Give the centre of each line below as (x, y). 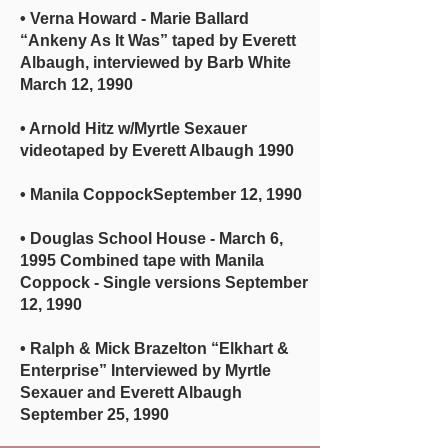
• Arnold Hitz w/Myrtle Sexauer (133, 128)
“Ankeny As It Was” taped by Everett (158, 40)
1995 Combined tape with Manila (142, 260)
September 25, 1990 (94, 414)
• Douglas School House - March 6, (151, 238)
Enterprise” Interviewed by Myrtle (145, 370)
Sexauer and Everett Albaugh (131, 392)
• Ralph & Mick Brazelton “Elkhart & (154, 348)
